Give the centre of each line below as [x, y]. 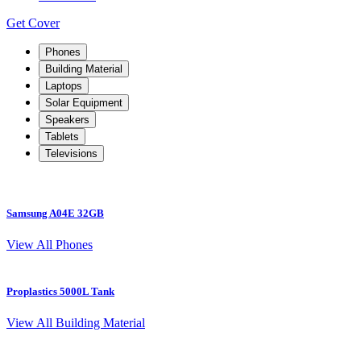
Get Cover [33, 23]
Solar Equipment [84, 103]
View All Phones [50, 245]
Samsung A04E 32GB [55, 214]
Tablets [62, 137]
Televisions [71, 154]
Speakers [67, 120]
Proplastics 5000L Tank [60, 291]
